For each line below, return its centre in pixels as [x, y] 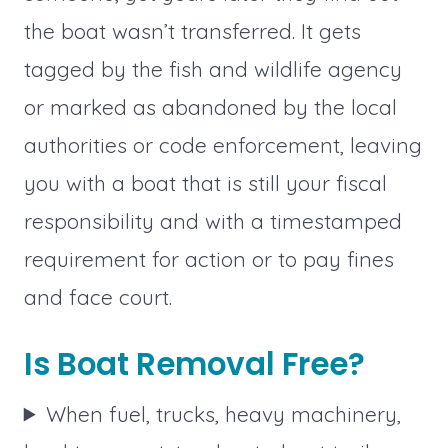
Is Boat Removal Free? [194, 363]
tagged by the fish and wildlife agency [212, 68]
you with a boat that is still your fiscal [205, 182]
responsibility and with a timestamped [212, 220]
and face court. [97, 296]
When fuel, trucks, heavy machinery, [224, 413]
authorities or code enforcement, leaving [222, 144]
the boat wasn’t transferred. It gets [192, 30]
